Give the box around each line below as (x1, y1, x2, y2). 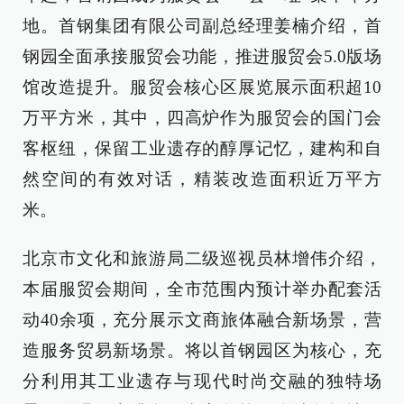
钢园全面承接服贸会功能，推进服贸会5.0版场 (23, 47, 381, 66)
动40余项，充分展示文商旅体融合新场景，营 (23, 310, 381, 329)
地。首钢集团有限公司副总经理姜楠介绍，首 (23, 16, 381, 35)
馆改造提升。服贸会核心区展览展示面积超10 (23, 78, 381, 96)
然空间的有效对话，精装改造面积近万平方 (23, 170, 381, 188)
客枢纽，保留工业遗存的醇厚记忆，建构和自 (23, 139, 381, 158)
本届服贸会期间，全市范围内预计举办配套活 (23, 280, 381, 298)
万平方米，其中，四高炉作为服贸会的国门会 (23, 108, 381, 127)
